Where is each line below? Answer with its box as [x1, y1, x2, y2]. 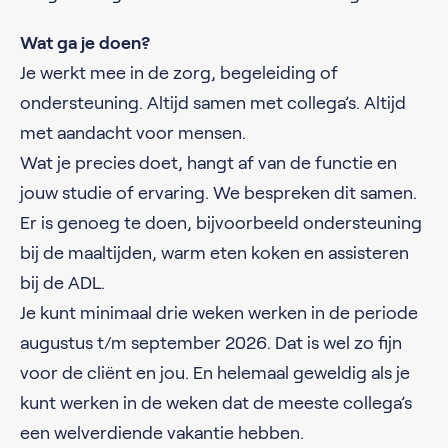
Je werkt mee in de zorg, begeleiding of [20, 62, 338, 83]
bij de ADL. [20, 272, 105, 293]
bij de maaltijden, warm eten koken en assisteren [20, 242, 409, 263]
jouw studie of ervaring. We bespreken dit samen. [20, 182, 417, 203]
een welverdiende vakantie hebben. [20, 422, 304, 443]
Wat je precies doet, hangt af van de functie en [20, 152, 397, 173]
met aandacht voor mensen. [20, 122, 246, 143]
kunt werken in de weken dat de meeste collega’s [20, 392, 412, 413]
